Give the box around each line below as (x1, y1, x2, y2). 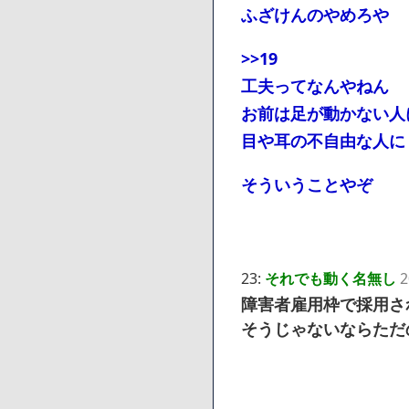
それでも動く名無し (265, 267, 396, 288)
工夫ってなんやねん (241, 74, 389, 97)
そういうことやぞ (241, 173, 372, 195)
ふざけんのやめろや (241, 3, 389, 26)
